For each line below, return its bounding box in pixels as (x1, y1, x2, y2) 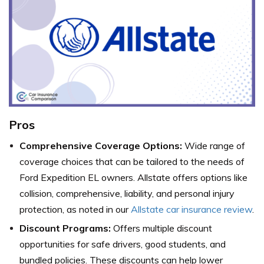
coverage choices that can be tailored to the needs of (19, 155, 245, 167)
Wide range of (182, 139, 245, 151)
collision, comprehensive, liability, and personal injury (19, 187, 235, 199)
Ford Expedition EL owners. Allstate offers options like (19, 171, 247, 183)
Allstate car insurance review (131, 203, 252, 215)
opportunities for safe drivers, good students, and (19, 237, 226, 250)
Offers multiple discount (111, 222, 212, 234)
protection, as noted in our (19, 203, 131, 215)
